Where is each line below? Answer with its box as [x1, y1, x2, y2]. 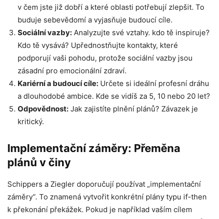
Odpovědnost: [18, 104, 68, 113]
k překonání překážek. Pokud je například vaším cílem [7, 205, 192, 214]
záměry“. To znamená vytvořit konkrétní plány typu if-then [7, 192, 207, 201]
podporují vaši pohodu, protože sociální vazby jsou [18, 53, 193, 63]
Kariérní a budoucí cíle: [18, 79, 98, 88]
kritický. [18, 117, 44, 126]
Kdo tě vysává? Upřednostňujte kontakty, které [18, 41, 178, 50]
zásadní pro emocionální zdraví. [18, 66, 127, 75]
